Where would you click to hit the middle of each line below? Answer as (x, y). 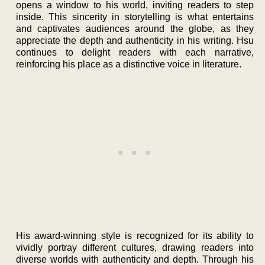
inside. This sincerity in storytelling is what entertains (135, 17)
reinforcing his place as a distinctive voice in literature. (129, 64)
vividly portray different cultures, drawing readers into (135, 247)
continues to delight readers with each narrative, (135, 52)
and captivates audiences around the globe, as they (135, 28)
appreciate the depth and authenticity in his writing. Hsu (135, 40)
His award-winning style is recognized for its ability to (135, 235)
